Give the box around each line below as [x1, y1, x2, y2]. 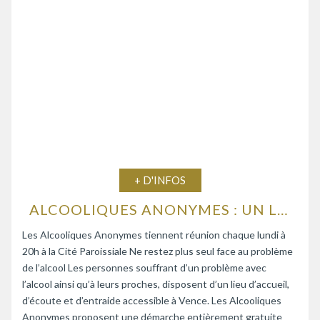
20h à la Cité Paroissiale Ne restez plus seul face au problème [22, 244, 293, 257]
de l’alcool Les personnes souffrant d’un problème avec [22, 261, 266, 274]
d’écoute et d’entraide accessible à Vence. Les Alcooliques [22, 294, 281, 306]
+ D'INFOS [134, 173, 186, 186]
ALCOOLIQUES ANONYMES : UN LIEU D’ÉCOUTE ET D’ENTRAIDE [277, 200, 288, 218]
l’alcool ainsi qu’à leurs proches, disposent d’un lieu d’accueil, [22, 277, 289, 290]
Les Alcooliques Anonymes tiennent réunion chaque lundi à [22, 228, 286, 241]
